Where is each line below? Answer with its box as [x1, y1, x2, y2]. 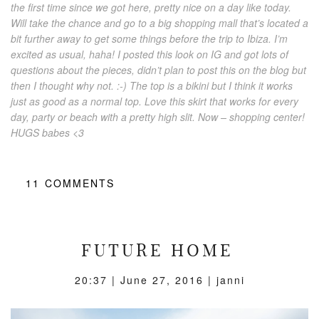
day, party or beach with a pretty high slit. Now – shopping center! [11, 110, 305, 125]
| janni [203, 273, 245, 288]
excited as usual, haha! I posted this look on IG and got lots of [11, 47, 288, 62]
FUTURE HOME [80, 239, 234, 261]
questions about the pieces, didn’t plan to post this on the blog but [11, 63, 306, 78]
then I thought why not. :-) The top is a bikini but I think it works [11, 78, 293, 93]
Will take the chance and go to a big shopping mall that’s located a [11, 16, 308, 31]
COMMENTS [45, 176, 115, 191]
